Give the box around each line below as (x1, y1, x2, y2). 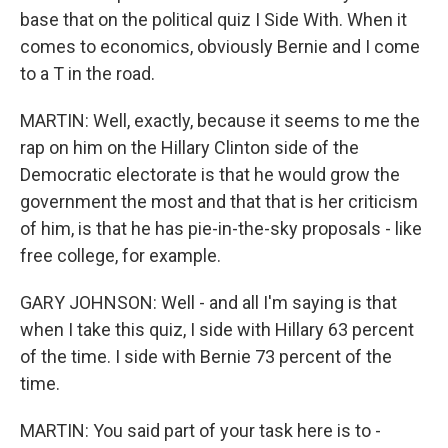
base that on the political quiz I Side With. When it (20, 9, 407, 30)
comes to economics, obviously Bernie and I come (20, 36, 420, 57)
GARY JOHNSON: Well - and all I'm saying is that (20, 292, 397, 313)
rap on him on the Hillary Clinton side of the (20, 137, 359, 158)
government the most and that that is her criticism (20, 191, 418, 212)
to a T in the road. (20, 63, 155, 84)
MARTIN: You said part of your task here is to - (20, 420, 381, 441)
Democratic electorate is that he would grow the (20, 164, 400, 185)
